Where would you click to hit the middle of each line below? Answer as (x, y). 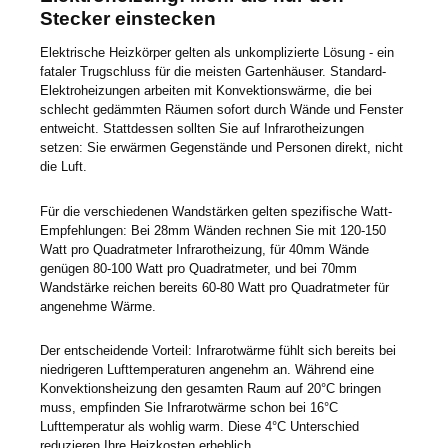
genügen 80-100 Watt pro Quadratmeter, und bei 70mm (198, 268)
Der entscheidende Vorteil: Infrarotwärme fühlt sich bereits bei (218, 351)
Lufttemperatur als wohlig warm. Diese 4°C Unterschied (199, 427)
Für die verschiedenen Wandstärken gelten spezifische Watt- (216, 211)
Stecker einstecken (130, 19)
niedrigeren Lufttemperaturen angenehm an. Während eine (207, 370)
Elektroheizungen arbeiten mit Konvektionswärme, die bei (206, 91)
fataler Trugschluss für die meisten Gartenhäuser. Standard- (213, 72)
